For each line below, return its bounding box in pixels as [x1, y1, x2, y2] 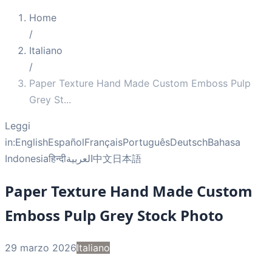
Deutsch [170, 136, 208, 148]
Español [48, 136, 84, 148]
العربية [66, 152, 93, 165]
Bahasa [208, 136, 240, 148]
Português [123, 136, 170, 148]
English [15, 136, 48, 148]
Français [84, 136, 123, 148]
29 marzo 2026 [5, 241, 76, 254]
